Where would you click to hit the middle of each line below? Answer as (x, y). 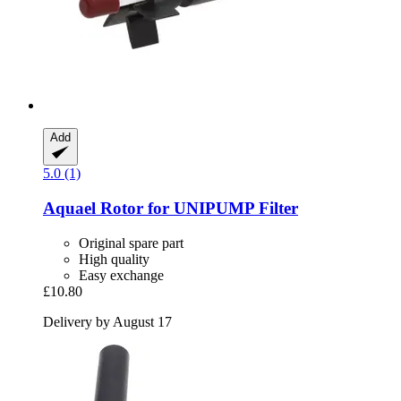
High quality (114, 259)
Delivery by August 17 (107, 321)
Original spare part (131, 243)
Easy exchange (121, 275)
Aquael (69, 209)
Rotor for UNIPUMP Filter (197, 209)
